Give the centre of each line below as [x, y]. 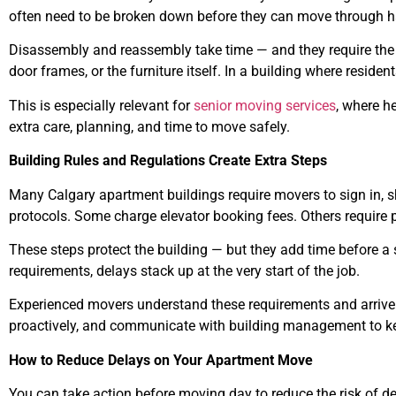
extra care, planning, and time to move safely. [149, 126]
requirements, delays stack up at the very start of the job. [184, 270]
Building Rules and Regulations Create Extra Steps [168, 161]
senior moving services [265, 105]
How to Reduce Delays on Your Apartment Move [161, 360]
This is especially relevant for [101, 105]
